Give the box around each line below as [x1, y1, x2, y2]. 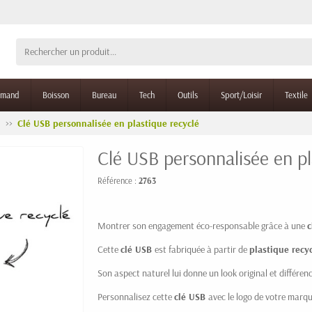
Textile [285, 89, 308, 100]
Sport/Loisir [221, 89, 262, 100]
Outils [178, 89, 198, 100]
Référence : [97, 175, 139, 186]
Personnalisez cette [97, 290, 174, 303]
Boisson [42, 89, 69, 100]
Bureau [92, 89, 116, 100]
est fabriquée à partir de [155, 243, 249, 256]
